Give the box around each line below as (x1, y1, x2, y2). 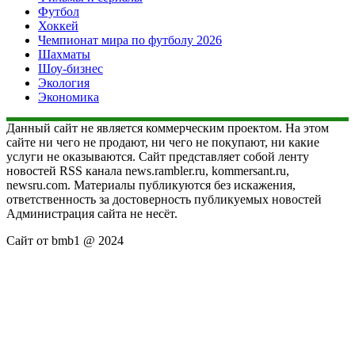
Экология (38, 75, 90, 90)
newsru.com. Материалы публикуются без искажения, (6, 177, 296, 192)
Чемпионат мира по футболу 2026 (38, 32, 222, 47)
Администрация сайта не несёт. (6, 206, 177, 220)
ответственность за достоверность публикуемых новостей (6, 192, 322, 206)
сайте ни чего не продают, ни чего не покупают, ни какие (6, 135, 319, 149)
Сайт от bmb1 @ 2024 (6, 233, 124, 247)
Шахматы (38, 47, 90, 61)
